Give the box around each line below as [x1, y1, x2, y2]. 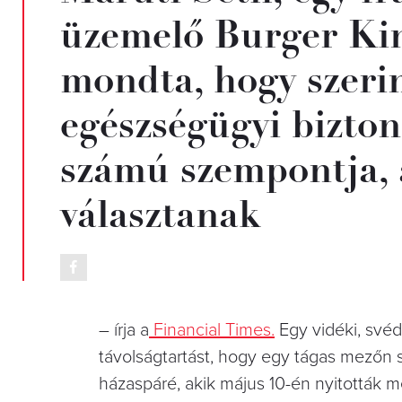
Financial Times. [149, 319, 275, 341]
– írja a [99, 319, 149, 341]
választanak [60, 188, 261, 238]
